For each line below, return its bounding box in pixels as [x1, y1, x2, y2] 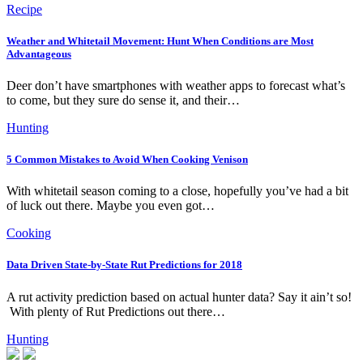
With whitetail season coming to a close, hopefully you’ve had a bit [6, 184, 348, 199]
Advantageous [6, 47, 71, 60]
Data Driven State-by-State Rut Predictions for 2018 [6, 258, 242, 271]
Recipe [6, 2, 42, 16]
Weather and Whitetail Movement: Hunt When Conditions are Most [6, 34, 314, 47]
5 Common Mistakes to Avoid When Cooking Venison [6, 153, 248, 166]
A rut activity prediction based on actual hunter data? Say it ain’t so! [6, 289, 352, 304]
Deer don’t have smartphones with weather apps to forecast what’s [6, 78, 345, 92]
